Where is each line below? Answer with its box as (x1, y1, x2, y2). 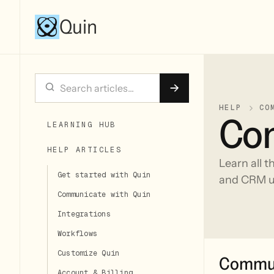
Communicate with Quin (57, 190, 151, 200)
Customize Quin (57, 248, 120, 259)
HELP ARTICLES (47, 145, 122, 155)
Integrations (57, 209, 111, 220)
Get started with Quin (57, 170, 151, 180)
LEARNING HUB (47, 120, 116, 130)
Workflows (57, 229, 98, 239)
